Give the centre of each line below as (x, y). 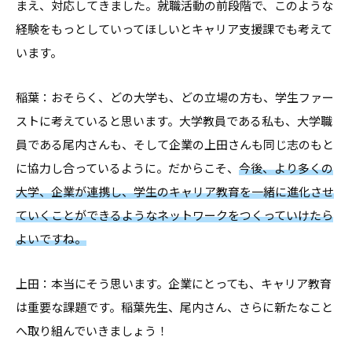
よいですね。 (51, 238)
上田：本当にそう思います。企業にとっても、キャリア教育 (174, 283)
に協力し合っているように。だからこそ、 (127, 168)
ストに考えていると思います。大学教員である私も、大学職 (174, 121)
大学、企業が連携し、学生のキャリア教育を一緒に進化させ (175, 191)
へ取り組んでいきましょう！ (92, 330)
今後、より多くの (286, 168)
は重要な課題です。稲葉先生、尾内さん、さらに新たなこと (174, 307)
